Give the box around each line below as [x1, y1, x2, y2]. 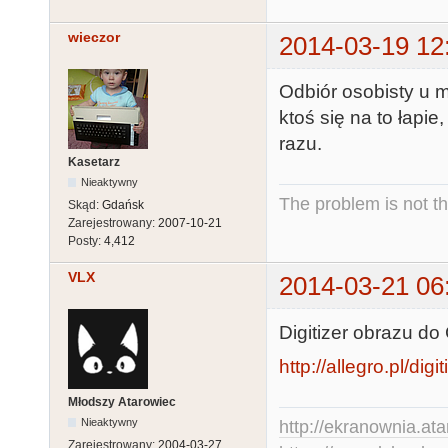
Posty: [68, 234, 104, 249]
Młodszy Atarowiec [68, 395, 176, 410]
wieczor [68, 28, 120, 45]
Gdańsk [102, 198, 144, 213]
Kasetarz [68, 155, 120, 170]
